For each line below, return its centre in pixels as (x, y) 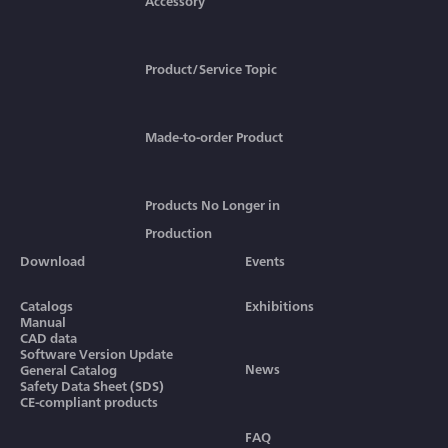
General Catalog (68, 369)
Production (178, 232)
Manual (42, 321)
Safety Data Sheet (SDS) (91, 385)
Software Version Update (96, 353)
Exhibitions (279, 305)
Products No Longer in (212, 204)
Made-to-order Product (213, 136)
